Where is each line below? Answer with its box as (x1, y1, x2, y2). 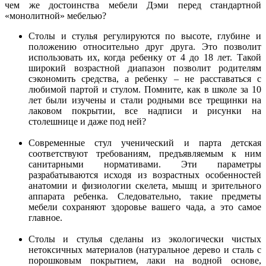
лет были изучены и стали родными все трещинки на (28, 94, 261, 105)
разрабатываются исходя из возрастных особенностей (28, 169, 261, 180)
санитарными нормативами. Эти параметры (28, 159, 261, 169)
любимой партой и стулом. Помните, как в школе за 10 (28, 84, 261, 94)
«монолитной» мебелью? (5, 10, 106, 21)
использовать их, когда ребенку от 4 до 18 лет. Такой (28, 52, 261, 62)
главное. (28, 212, 62, 223)
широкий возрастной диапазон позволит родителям (28, 62, 261, 73)
